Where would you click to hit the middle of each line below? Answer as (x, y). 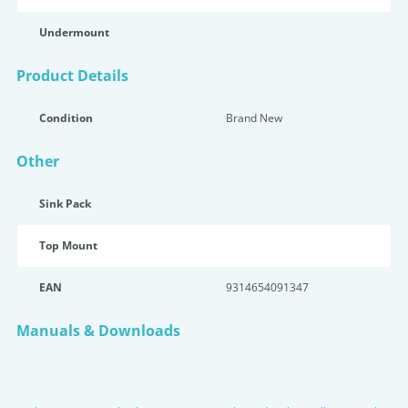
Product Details (72, 76)
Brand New (254, 118)
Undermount (74, 32)
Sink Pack (65, 204)
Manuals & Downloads (98, 331)
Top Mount (68, 245)
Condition (66, 118)
